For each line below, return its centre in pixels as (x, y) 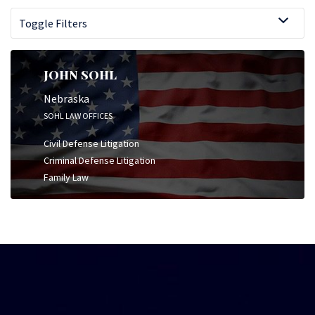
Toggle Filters (53, 23)
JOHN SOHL (80, 75)
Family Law (66, 177)
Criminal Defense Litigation (99, 160)
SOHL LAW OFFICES (78, 115)
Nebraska (66, 98)
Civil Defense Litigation (91, 143)
